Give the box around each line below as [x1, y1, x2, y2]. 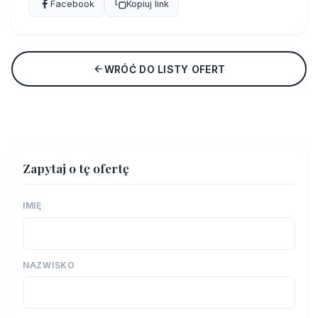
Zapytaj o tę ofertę [23, 160, 129, 177]
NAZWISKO [23, 259, 75, 270]
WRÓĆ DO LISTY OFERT [104, 62, 226, 75]
